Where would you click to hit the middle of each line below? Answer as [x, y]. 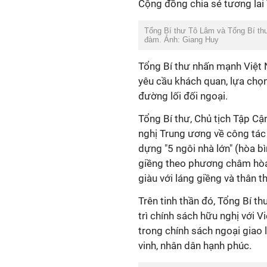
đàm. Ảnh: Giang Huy [181, 40]
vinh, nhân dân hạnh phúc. [195, 246]
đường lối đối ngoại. [183, 96]
